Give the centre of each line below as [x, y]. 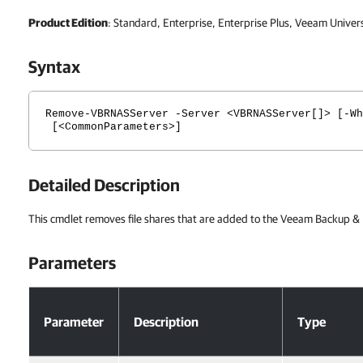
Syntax [54, 66]
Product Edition [68, 23]
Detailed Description [104, 185]
